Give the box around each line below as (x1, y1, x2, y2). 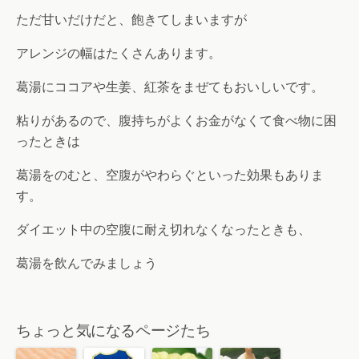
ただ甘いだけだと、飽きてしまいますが (16, 11, 247, 27)
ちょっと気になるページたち (16, 321, 211, 339)
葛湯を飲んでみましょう (16, 255, 157, 271)
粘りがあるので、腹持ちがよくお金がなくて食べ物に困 (16, 112, 337, 128)
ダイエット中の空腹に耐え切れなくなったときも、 (16, 221, 311, 237)
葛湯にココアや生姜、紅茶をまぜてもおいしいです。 (16, 79, 324, 95)
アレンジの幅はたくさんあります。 (16, 45, 221, 61)
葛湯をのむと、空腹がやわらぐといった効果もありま (16, 167, 324, 183)
